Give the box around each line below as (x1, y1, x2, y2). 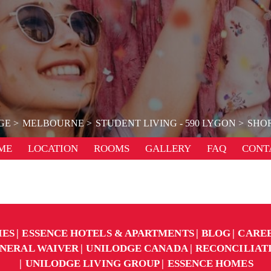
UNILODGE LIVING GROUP (25, 258, 160, 269)
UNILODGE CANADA (86, 243, 188, 254)
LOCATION (28, 143, 78, 154)
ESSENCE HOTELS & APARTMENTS (22, 227, 194, 239)
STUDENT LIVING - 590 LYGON (95, 118, 236, 128)
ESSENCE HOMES (167, 258, 253, 269)
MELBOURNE (22, 118, 84, 128)
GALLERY (145, 143, 191, 154)
